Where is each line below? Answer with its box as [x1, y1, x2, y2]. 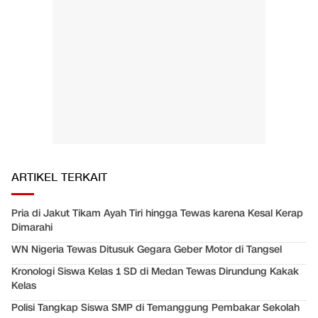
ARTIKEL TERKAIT [11, 170, 107, 186]
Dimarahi [11, 221, 53, 235]
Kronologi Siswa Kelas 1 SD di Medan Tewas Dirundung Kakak [11, 265, 299, 279]
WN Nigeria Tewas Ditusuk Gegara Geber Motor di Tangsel [11, 243, 282, 257]
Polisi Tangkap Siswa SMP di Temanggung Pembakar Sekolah [11, 301, 300, 315]
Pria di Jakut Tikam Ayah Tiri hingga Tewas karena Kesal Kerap [11, 207, 303, 221]
